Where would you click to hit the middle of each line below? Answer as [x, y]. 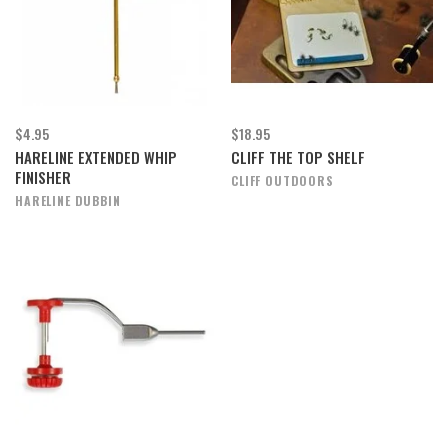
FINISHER [43, 177]
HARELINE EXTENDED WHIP [96, 157]
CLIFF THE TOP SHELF [298, 157]
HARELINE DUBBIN [68, 200]
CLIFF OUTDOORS [282, 180]
